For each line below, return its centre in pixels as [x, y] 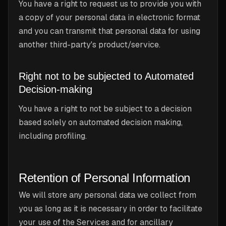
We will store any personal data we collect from [107, 195]
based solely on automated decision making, [101, 122]
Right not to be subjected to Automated [106, 76]
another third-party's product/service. [90, 45]
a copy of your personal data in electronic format [109, 17]
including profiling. [53, 136]
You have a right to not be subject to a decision [105, 109]
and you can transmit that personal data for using [109, 31]
